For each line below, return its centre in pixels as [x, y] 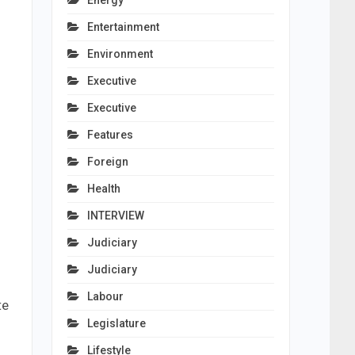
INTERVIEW [115, 216]
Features [110, 135]
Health [103, 189]
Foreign [107, 162]
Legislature [116, 323]
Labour [105, 296]
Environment [120, 54]
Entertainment [123, 27]
